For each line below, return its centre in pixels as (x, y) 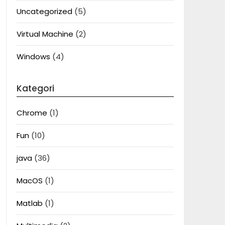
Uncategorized (44, 11)
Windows (33, 57)
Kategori (35, 88)
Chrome (32, 113)
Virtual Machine (45, 34)
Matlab (29, 203)
